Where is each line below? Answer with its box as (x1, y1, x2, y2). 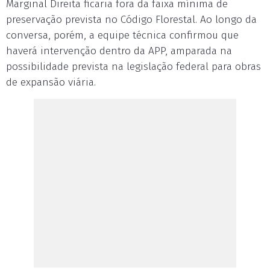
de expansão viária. (6, 76, 96, 89)
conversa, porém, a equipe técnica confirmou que (6, 29, 239, 42)
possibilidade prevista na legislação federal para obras (6, 60, 261, 73)
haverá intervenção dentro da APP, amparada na (6, 45, 232, 57)
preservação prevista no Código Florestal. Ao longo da (6, 13, 257, 26)
